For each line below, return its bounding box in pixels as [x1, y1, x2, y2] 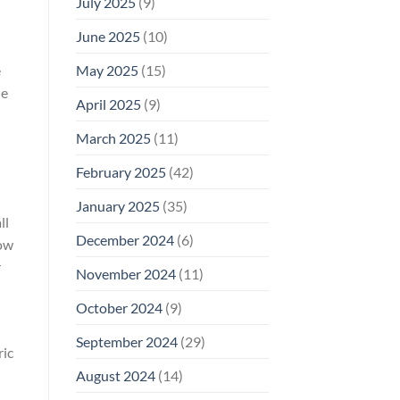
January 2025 [75, 196, 160, 214]
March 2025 [75, 129, 151, 146]
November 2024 [75, 264, 176, 282]
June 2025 [75, 27, 140, 45]
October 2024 [75, 298, 162, 316]
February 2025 [75, 162, 166, 180]
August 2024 [75, 366, 155, 384]
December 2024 [75, 230, 174, 248]
